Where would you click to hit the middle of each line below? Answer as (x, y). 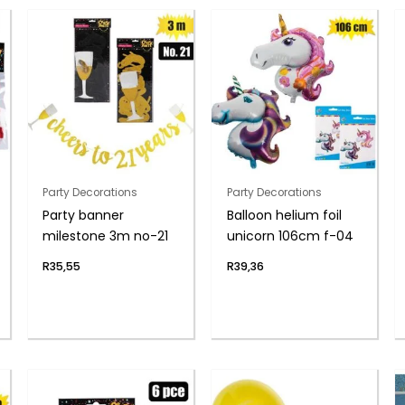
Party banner (84, 215)
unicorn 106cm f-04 (290, 235)
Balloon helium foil (284, 215)
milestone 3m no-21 (106, 235)
